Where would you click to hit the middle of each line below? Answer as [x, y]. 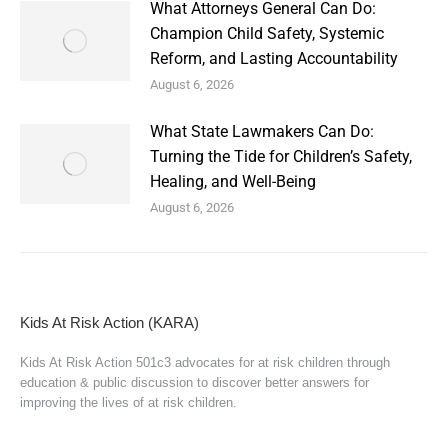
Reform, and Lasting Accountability [274, 58]
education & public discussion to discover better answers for [194, 382]
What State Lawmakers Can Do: [262, 131]
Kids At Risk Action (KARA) [109, 322]
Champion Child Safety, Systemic [267, 33]
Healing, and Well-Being [233, 181]
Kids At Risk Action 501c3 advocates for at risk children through [205, 362]
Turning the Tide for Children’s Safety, [281, 156]
